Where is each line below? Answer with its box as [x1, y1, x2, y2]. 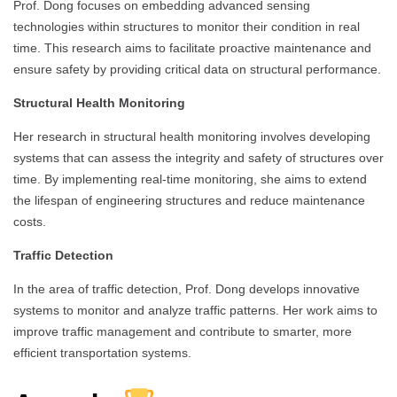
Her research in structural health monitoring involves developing [13, 128, 370, 144]
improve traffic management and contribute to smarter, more [13, 323, 352, 339]
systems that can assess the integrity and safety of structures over [13, 150, 384, 165]
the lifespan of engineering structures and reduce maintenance [13, 192, 365, 207]
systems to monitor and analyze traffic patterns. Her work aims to [13, 302, 378, 317]
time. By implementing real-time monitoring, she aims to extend [13, 171, 367, 186]
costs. [13, 214, 46, 229]
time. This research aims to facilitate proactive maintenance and [13, 40, 371, 55]
